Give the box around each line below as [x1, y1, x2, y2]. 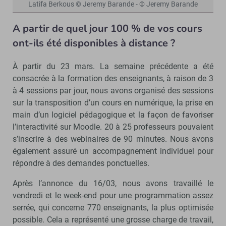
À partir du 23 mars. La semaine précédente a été [13, 61, 213, 71]
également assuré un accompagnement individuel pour [13, 146, 213, 156]
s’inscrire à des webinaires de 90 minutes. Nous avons [13, 134, 213, 144]
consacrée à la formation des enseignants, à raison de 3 [13, 73, 213, 83]
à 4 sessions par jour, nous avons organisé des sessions [13, 85, 213, 95]
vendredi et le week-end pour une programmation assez [13, 190, 213, 200]
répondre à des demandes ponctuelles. [13, 158, 149, 168]
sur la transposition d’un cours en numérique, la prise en [13, 97, 213, 107]
